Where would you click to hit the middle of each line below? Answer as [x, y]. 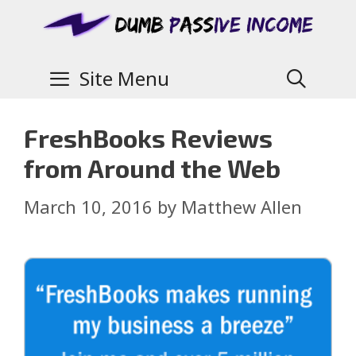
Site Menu [124, 78]
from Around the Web [152, 168]
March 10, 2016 [88, 207]
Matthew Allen [242, 207]
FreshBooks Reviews [148, 137]
